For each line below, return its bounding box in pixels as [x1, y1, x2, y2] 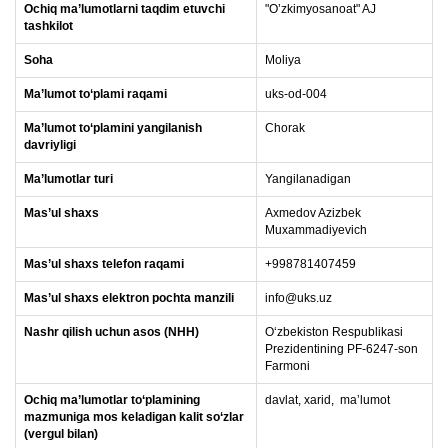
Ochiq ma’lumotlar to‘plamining [24, 393, 200, 407]
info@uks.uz [265, 291, 332, 305]
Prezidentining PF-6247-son [265, 342, 418, 356]
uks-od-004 [265, 87, 327, 101]
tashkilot [24, 19, 73, 33]
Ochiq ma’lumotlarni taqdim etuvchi [24, 2, 225, 16]
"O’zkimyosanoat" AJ [265, 2, 376, 16]
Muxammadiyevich [265, 223, 367, 237]
